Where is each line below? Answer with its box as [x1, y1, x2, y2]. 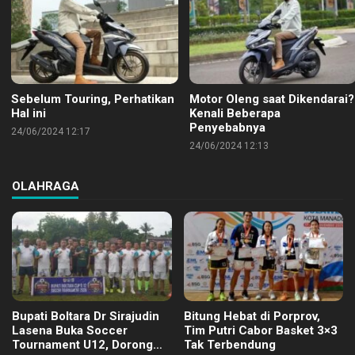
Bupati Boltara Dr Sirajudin [12, 308, 159, 323]
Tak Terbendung [183, 337, 276, 352]
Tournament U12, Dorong [12, 337, 153, 352]
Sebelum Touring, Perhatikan [11, 91, 174, 106]
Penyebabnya [189, 120, 265, 135]
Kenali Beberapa [189, 105, 281, 120]
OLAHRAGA [12, 178, 79, 193]
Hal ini [11, 105, 46, 120]
